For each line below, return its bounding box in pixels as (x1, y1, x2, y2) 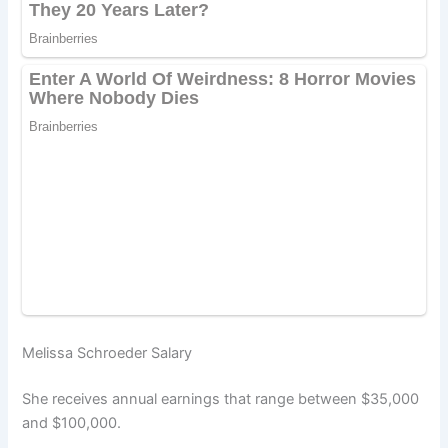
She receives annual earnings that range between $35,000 (22, 390, 420, 409)
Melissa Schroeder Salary (22, 344, 193, 363)
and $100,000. (22, 414, 122, 433)
